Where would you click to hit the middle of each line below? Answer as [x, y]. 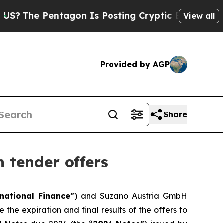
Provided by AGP [135, 64]
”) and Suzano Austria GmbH [129, 196]
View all [199, 16]
